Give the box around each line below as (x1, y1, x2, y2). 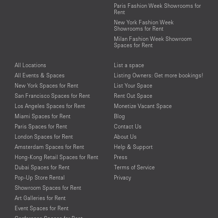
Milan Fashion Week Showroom (114, 35, 192, 42)
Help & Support (114, 143, 153, 150)
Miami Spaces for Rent (15, 112, 71, 119)
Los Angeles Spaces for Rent (15, 102, 85, 109)
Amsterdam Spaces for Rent (15, 143, 84, 150)
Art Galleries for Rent (15, 194, 66, 201)
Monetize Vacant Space (114, 102, 172, 109)
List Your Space (114, 82, 152, 89)
